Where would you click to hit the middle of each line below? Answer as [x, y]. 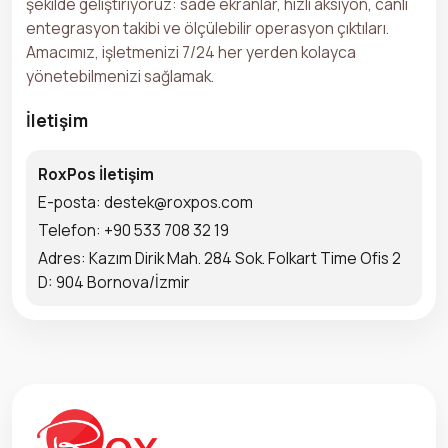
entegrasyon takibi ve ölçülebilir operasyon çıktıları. [207, 27]
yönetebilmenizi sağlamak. [120, 75]
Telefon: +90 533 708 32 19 [133, 229]
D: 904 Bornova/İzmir [114, 281]
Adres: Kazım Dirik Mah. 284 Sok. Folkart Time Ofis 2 [219, 257]
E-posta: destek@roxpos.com [145, 201]
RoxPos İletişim [96, 173]
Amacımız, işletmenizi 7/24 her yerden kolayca [191, 51]
